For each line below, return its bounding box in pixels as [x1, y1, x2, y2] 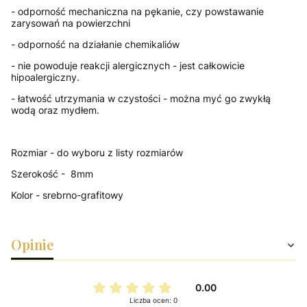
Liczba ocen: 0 [130, 295, 177, 304]
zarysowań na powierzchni [11, 16, 130, 29]
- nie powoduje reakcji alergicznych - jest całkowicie [11, 59, 245, 71]
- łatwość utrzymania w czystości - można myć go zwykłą [11, 92, 271, 104]
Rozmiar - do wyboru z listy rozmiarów [11, 146, 183, 158]
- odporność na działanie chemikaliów [11, 38, 180, 50]
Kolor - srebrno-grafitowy [11, 188, 123, 201]
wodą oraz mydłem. [11, 103, 99, 116]
